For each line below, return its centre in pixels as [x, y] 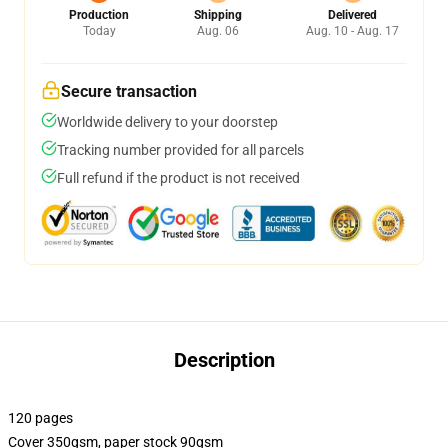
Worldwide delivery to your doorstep [167, 122]
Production [99, 15]
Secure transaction [129, 91]
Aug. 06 [217, 31]
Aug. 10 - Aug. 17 [352, 31]
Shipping [217, 15]
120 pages [40, 418]
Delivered [352, 15]
